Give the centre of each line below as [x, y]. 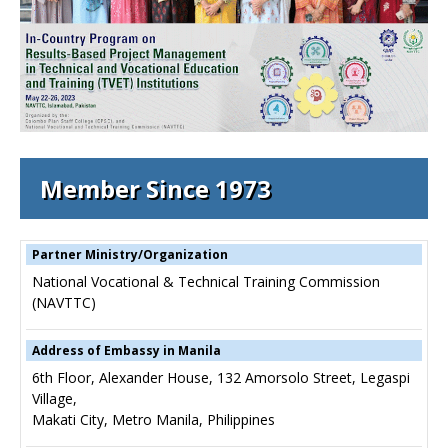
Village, [54, 399]
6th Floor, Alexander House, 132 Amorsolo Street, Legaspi [221, 378]
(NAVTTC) [64, 303]
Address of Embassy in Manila [126, 351]
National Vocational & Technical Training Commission [206, 282]
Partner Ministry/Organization [130, 255]
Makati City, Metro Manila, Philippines [153, 420]
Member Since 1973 [155, 189]
